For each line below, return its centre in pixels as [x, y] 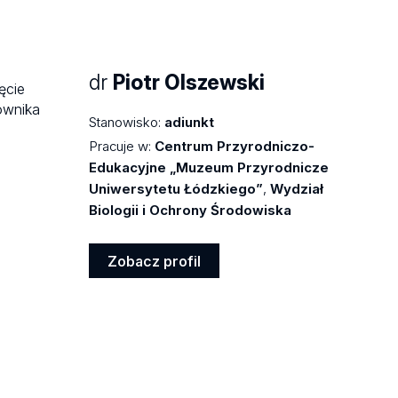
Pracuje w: [120, 146]
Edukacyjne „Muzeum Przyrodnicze [209, 167]
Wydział [297, 188]
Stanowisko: [125, 122]
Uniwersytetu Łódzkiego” [176, 188]
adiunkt [190, 122]
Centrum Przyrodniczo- [235, 146]
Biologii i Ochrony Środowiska [191, 210]
